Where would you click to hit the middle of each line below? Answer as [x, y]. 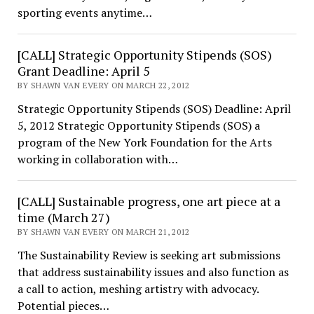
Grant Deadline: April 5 [83, 71]
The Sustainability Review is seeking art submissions [149, 255]
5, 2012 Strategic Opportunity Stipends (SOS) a [138, 125]
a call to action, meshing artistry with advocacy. [138, 289]
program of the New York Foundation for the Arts [144, 142]
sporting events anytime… [84, 13]
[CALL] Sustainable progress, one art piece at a [149, 201]
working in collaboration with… [97, 159]
